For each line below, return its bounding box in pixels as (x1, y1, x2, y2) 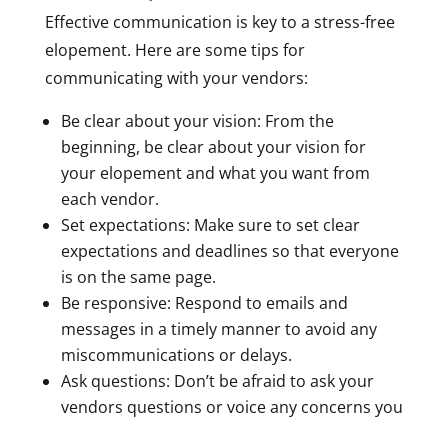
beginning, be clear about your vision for (60, 135, 366, 158)
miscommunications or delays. (60, 343, 292, 366)
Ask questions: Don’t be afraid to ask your (60, 369, 374, 392)
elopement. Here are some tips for (44, 38, 305, 61)
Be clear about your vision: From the (60, 109, 334, 132)
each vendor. (60, 187, 159, 210)
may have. (60, 421, 137, 444)
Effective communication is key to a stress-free (44, 10, 395, 33)
